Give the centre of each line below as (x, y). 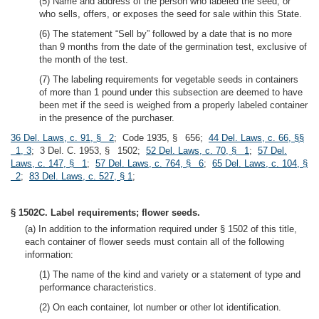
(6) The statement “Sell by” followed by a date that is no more (166, 34)
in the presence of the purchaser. (107, 118)
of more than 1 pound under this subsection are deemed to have (171, 92)
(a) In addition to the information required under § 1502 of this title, (161, 229)
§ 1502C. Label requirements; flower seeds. (105, 213)
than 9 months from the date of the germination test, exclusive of (173, 47)
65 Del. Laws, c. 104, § (260, 163)
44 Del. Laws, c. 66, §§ (256, 138)
